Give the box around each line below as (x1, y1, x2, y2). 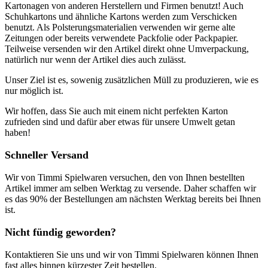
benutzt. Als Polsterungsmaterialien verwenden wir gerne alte (5, 22, 235, 32)
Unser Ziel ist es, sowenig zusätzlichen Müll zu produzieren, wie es (5, 74, 258, 85)
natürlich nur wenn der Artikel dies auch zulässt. (5, 54, 188, 65)
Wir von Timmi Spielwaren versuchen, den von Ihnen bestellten (5, 172, 245, 182)
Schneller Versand (5, 148, 89, 161)
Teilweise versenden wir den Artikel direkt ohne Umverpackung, (5, 43, 249, 54)
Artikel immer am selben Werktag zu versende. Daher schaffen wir (5, 182, 256, 193)
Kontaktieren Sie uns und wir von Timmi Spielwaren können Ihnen (5, 249, 258, 260)
